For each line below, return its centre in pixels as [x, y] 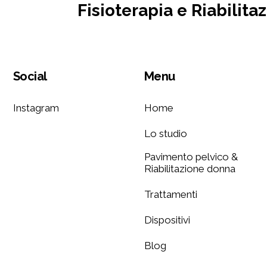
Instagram [36, 108]
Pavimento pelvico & [191, 157]
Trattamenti [171, 195]
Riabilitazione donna [190, 169]
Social [30, 77]
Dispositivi [167, 220]
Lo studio [166, 134]
